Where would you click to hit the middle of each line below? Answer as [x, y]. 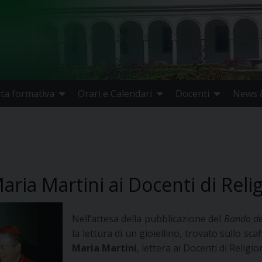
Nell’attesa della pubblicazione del [148, 219]
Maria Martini [104, 248]
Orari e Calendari [115, 94]
